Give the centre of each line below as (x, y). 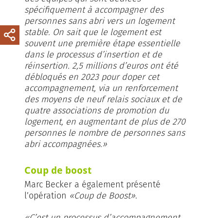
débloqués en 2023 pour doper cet (92, 77)
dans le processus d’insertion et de (93, 54)
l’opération (47, 196)
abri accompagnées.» (66, 144)
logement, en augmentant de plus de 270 (105, 122)
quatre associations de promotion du (97, 110)
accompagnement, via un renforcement (101, 88)
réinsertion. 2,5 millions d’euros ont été (101, 66)
